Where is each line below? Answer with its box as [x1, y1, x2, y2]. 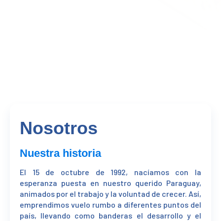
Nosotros [20, 118, 98, 139]
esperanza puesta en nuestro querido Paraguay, [20, 178, 201, 188]
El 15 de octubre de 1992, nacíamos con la [20, 167, 201, 177]
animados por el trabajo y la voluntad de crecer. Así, [20, 189, 201, 199]
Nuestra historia [20, 147, 101, 160]
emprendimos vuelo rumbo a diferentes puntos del [20, 200, 201, 210]
